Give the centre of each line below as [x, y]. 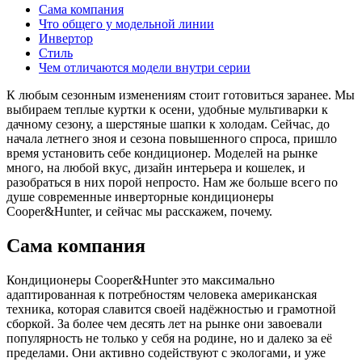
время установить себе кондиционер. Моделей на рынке [162, 153]
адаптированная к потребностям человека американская [162, 294]
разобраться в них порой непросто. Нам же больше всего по [172, 182]
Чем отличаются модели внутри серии [145, 67]
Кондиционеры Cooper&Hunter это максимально [141, 280]
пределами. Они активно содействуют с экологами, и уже [166, 352]
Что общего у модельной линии [126, 23]
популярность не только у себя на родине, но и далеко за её [169, 338]
